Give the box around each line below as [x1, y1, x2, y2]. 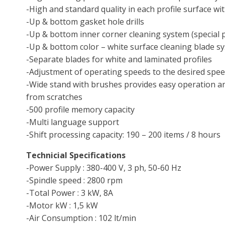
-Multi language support [26, 116, 119, 128]
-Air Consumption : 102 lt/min [26, 212, 136, 223]
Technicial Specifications [26, 149, 126, 161]
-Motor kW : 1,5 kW [26, 199, 98, 211]
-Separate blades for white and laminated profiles [26, 53, 212, 65]
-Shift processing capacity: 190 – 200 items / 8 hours [26, 129, 220, 140]
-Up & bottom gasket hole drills [26, 16, 144, 27]
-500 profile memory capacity [26, 103, 135, 115]
